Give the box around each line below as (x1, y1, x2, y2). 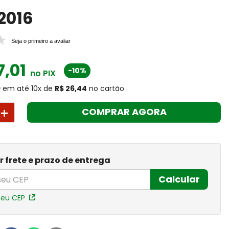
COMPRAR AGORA (81, 105, 167, 119)
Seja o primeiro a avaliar (11, 38, 71, 44)
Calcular (158, 173, 200, 186)
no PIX (28, 67, 56, 79)
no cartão (89, 83, 125, 94)
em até (3, 83, 30, 94)
